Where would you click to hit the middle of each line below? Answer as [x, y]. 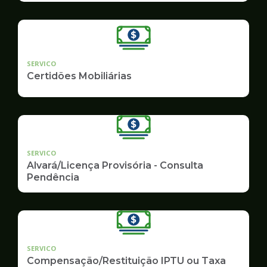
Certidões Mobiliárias [79, 76]
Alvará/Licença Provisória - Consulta [115, 165]
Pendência [53, 177]
